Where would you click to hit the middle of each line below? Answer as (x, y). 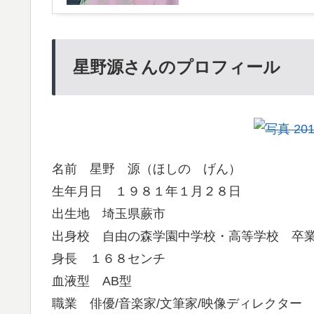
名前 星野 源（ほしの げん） (146, 169)
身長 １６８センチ (109, 259)
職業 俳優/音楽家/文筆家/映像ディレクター (177, 304)
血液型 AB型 (92, 281)
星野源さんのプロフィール (177, 67)
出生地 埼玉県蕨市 (109, 214)
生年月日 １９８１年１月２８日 (146, 192)
